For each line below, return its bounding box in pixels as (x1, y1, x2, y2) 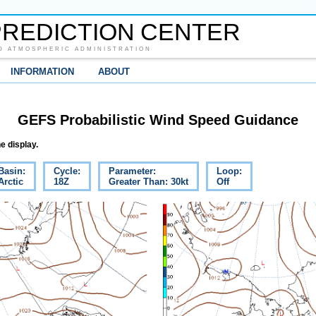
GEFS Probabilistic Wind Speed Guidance (18, 111, 298, 128)
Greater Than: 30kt (109, 176, 188, 188)
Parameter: (109, 166, 156, 177)
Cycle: (54, 166, 80, 177)
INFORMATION (11, 66, 74, 77)
